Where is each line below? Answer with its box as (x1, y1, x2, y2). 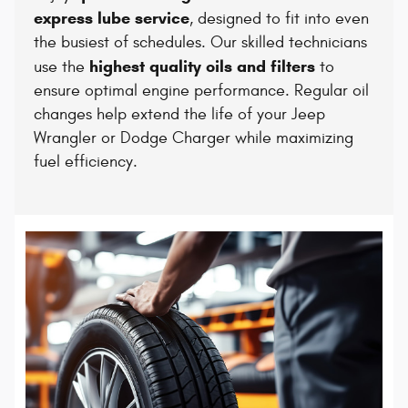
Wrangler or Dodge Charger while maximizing (33, 128, 353, 148)
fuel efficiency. (33, 152, 138, 172)
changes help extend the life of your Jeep (33, 105, 325, 125)
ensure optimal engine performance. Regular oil (33, 81, 369, 101)
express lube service (33, 8, 189, 29)
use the (33, 57, 89, 77)
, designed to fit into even (189, 9, 369, 29)
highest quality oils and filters (88, 56, 320, 77)
